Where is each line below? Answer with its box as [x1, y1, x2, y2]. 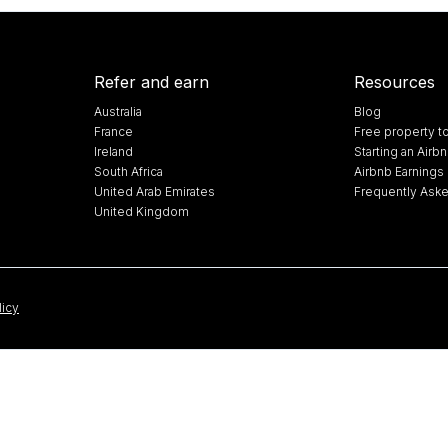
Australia [93, 103, 142, 119]
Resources [354, 71, 436, 92]
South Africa [93, 163, 163, 179]
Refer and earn [93, 71, 209, 92]
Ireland [93, 143, 133, 159]
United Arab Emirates [93, 183, 215, 199]
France [93, 123, 133, 139]
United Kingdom [93, 203, 189, 219]
